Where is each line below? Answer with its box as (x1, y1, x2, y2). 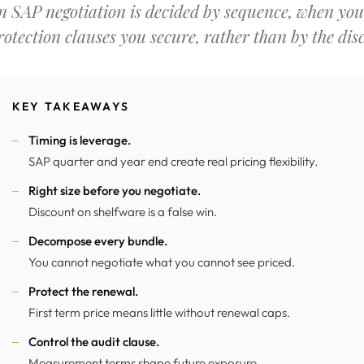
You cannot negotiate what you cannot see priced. (28, 254, 295, 270)
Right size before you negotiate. (28, 183, 201, 198)
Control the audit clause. (28, 334, 159, 349)
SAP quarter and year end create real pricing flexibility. (28, 154, 318, 169)
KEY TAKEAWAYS (12, 99, 130, 114)
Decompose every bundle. (28, 233, 167, 249)
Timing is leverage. (28, 132, 131, 148)
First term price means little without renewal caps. (28, 305, 290, 320)
